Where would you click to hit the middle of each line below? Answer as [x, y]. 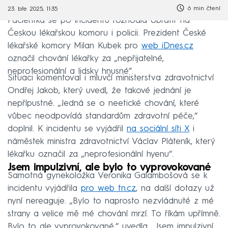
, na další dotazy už [175, 188]
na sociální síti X [158, 129]
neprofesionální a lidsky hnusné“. [70, 71]
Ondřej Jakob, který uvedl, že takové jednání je [99, 91]
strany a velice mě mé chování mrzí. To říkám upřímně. [114, 214]
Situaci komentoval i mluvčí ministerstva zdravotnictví [111, 78]
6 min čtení [203, 8]
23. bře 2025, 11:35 [33, 9]
